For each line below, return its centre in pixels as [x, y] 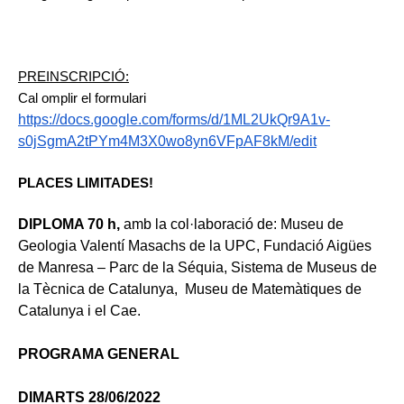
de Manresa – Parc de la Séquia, [124, 267]
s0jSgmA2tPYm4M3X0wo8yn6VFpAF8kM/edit [167, 141]
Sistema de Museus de [304, 267]
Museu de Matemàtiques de [271, 289]
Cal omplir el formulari [84, 98]
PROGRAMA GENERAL [99, 353]
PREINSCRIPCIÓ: [73, 76]
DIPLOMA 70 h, [71, 224]
